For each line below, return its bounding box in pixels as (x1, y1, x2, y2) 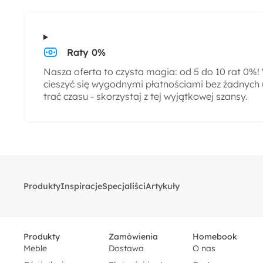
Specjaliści (102, 181, 146, 192)
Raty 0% (67, 46, 106, 59)
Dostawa (109, 243, 144, 254)
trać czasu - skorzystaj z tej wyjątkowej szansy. (43, 90, 248, 103)
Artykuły (146, 181, 180, 192)
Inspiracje (60, 181, 102, 192)
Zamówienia (109, 231, 158, 242)
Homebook (193, 231, 237, 242)
